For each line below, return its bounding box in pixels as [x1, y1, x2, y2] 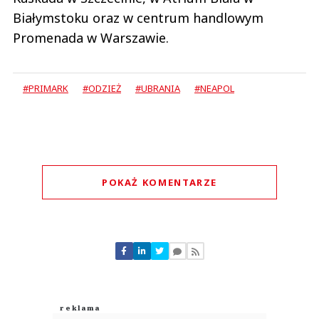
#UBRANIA [135, 82, 180, 95]
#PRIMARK [23, 82, 68, 95]
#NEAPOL [194, 82, 234, 95]
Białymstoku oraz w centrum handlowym [13, 9, 263, 27]
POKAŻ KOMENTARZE [101, 176, 218, 189]
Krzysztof [140, 305, 179, 315]
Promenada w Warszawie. [13, 29, 169, 47]
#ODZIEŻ [83, 82, 121, 95]
